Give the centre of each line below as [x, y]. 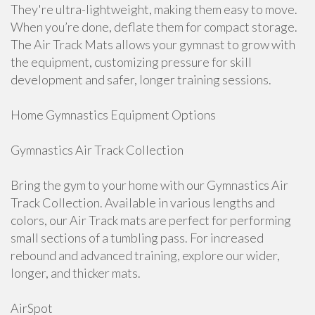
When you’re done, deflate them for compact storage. [154, 27]
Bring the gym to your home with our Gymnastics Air [149, 185]
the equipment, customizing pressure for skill [131, 62]
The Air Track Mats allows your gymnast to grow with [153, 44]
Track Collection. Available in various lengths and [143, 202]
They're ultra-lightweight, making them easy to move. [154, 9]
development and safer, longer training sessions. [141, 79]
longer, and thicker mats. [76, 273]
